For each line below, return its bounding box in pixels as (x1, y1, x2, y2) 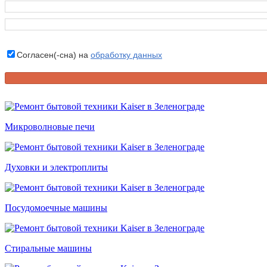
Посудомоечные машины (5, 203, 107, 213)
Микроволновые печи (5, 122, 95, 132)
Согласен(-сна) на (17, 49, 91, 60)
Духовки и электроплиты (5, 162, 108, 173)
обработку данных (91, 49, 162, 60)
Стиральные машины (5, 243, 92, 254)
